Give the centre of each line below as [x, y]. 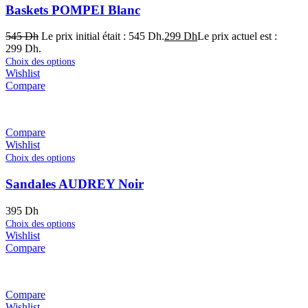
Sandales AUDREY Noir [75, 184]
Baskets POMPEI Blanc [73, 10]
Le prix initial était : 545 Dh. [103, 36]
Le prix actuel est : [237, 36]
